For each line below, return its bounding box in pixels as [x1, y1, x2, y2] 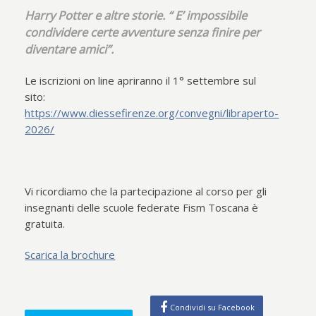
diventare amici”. [25, 41, 114, 57]
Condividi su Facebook [170, 302, 255, 312]
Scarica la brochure [25, 248, 116, 262]
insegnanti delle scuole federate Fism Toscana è [25, 200, 259, 214]
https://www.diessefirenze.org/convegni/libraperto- [25, 106, 279, 120]
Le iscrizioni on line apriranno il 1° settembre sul [25, 73, 257, 87]
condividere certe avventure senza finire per [25, 24, 261, 40]
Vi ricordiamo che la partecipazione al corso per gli [25, 184, 267, 198]
